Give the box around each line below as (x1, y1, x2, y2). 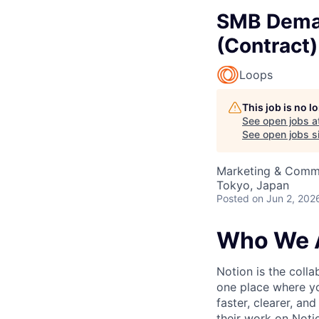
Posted (216, 192, 249, 204)
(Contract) (216, 33, 318, 58)
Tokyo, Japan (216, 178, 289, 192)
